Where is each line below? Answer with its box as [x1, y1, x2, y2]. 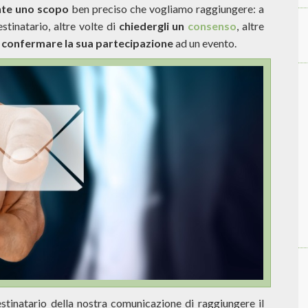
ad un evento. [173, 36, 236, 49]
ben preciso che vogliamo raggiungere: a [68, 2, 264, 15]
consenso [188, 19, 237, 32]
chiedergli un [118, 19, 188, 32]
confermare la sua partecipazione [1, 36, 173, 49]
